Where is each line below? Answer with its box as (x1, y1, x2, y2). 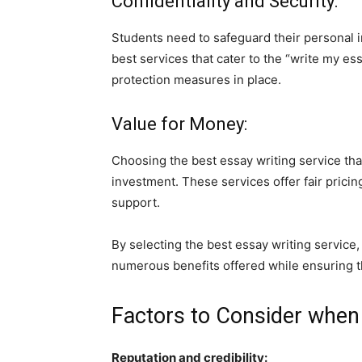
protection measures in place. (112, 71, 281, 87)
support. (112, 194, 160, 210)
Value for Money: (112, 113, 247, 134)
